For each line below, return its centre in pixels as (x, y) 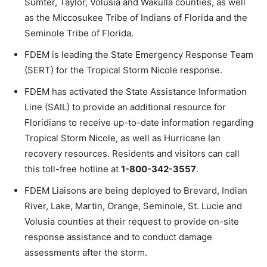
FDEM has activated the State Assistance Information (136, 91)
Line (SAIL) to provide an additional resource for (125, 107)
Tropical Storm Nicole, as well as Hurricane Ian (122, 138)
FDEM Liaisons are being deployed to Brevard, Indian (136, 190)
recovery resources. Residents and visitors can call (132, 153)
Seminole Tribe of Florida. (79, 33)
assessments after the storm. (86, 252)
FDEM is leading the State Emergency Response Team (139, 54)
